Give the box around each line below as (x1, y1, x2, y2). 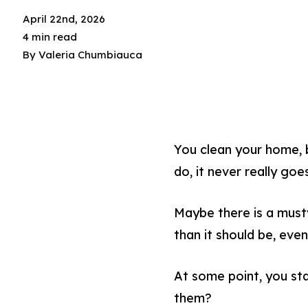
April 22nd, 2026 (23, 12, 106, 26)
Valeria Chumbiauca (38, 48, 143, 62)
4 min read (23, 30, 78, 44)
